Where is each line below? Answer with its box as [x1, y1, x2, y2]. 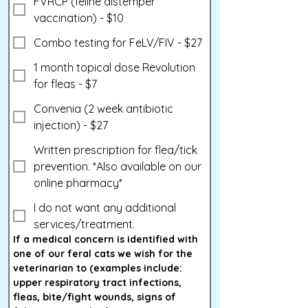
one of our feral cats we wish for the [13, 247, 192, 260]
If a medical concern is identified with [13, 233, 198, 245]
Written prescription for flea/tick [34, 143, 197, 157]
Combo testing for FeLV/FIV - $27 [34, 36, 202, 49]
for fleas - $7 [34, 77, 97, 91]
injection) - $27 [34, 118, 108, 132]
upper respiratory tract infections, [13, 276, 181, 289]
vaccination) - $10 [34, 11, 124, 25]
